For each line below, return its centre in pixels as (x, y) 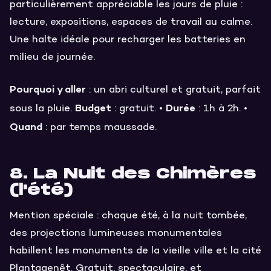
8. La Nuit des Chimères (133, 174)
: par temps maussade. (100, 128)
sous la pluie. (42, 109)
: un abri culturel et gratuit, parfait (173, 90)
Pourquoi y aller (48, 89)
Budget (93, 108)
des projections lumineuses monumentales (116, 233)
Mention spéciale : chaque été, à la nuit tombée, (128, 216)
